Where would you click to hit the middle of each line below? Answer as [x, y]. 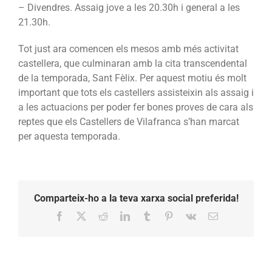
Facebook [82, 215]
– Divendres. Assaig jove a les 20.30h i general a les [129, 8]
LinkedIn [147, 215]
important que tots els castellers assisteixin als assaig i [136, 93]
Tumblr [165, 215]
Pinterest [189, 215]
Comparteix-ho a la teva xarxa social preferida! [136, 198]
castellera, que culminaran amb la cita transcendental [133, 64]
